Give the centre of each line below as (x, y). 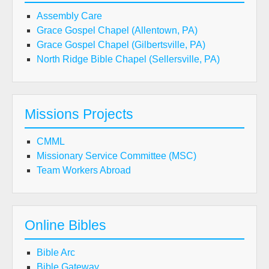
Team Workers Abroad (84, 170)
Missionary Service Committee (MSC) (116, 156)
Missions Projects (79, 114)
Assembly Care (69, 16)
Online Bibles (65, 225)
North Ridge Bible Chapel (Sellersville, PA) (128, 59)
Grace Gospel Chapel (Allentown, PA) (117, 30)
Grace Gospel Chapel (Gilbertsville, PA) (121, 45)
